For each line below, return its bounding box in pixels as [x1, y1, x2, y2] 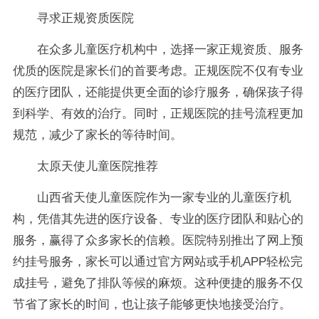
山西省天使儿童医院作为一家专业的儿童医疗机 [36, 190, 291, 204]
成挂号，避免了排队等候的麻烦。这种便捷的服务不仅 [12, 276, 303, 290]
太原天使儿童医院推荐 [36, 159, 158, 173]
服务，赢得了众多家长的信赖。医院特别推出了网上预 [12, 233, 303, 247]
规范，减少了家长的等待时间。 [12, 127, 182, 142]
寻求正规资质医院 [36, 11, 134, 25]
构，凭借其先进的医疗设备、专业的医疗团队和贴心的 [12, 211, 303, 226]
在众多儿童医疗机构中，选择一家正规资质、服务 [36, 42, 303, 56]
